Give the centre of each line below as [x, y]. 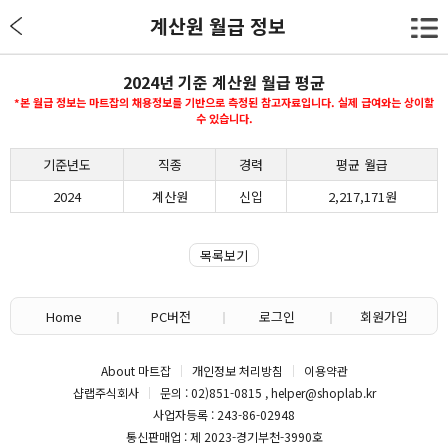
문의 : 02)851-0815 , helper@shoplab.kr [267, 392]
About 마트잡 [135, 370]
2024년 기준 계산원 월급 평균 [224, 82]
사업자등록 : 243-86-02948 [224, 414]
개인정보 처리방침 [237, 370]
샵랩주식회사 [105, 392]
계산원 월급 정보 [218, 26]
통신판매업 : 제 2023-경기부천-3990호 [224, 436]
